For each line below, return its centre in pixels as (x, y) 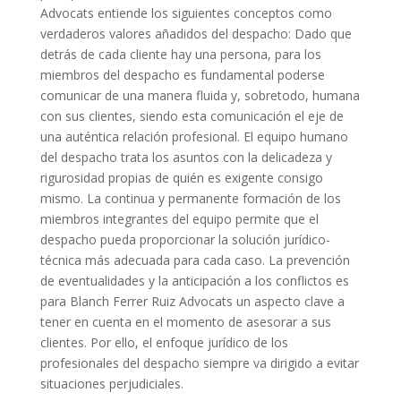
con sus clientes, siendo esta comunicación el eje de (192, 116)
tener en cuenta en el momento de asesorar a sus (185, 322)
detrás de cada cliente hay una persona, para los (180, 55)
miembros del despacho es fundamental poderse (182, 75)
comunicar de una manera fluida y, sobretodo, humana (200, 96)
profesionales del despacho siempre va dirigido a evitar (199, 363)
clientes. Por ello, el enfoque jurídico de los (164, 343)
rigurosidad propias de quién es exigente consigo (181, 178)
